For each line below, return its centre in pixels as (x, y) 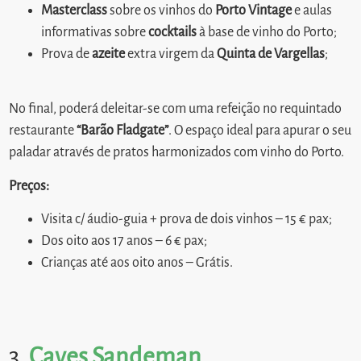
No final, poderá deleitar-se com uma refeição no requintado (176, 109)
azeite (109, 54)
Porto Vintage (254, 10)
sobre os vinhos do (163, 10)
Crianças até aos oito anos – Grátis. (137, 262)
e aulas (312, 10)
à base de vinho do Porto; (268, 32)
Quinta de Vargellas (271, 54)
